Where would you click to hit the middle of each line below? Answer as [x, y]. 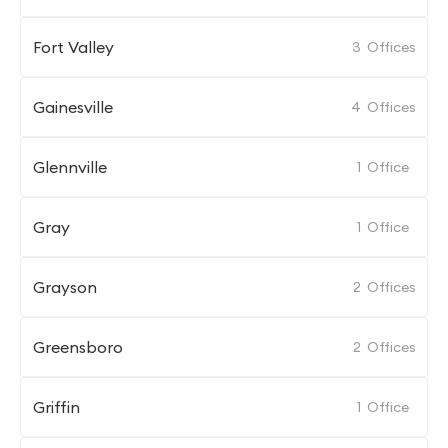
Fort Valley [73, 47]
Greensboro [78, 347]
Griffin [56, 407]
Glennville [70, 167]
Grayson [65, 287]
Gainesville [73, 107]
